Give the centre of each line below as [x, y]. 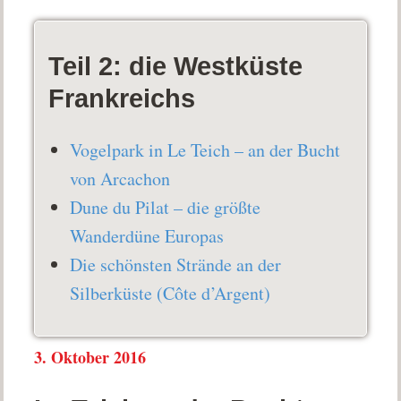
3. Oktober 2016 [90, 358]
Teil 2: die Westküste [176, 66]
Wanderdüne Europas [147, 235]
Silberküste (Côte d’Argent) [171, 293]
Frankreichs [122, 98]
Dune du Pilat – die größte [166, 207]
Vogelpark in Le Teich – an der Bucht [205, 149]
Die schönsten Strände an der [176, 264]
